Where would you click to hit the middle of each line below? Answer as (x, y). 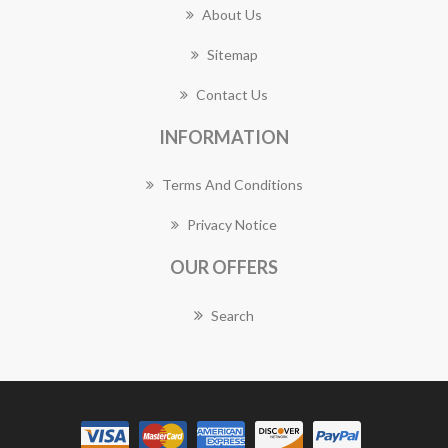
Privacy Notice (232, 224)
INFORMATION (224, 137)
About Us (232, 14)
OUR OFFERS (224, 267)
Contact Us (232, 94)
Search (232, 315)
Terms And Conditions (232, 184)
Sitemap (232, 54)
